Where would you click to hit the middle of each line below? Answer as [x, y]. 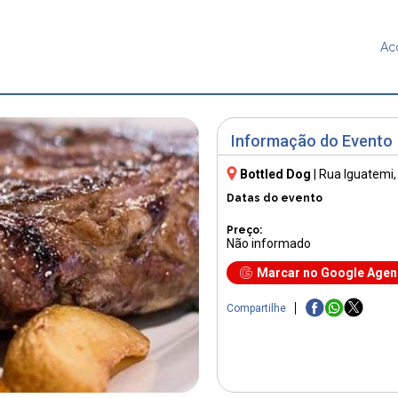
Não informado [269, 243]
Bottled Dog [275, 174]
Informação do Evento [312, 141]
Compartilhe [256, 309]
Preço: [244, 230]
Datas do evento [275, 198]
